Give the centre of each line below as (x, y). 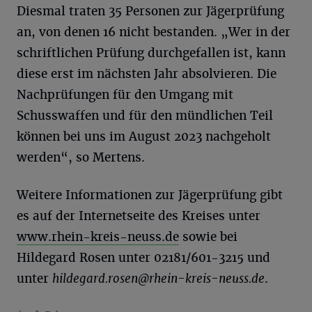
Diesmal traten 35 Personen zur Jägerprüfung (150, 11)
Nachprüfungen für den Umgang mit (125, 95)
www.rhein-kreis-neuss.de (98, 237)
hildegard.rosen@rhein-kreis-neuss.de (158, 279)
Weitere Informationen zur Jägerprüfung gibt (150, 195)
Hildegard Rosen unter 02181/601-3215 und (143, 258)
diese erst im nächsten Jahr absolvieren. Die (147, 74)
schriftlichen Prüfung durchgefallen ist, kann (151, 53)
